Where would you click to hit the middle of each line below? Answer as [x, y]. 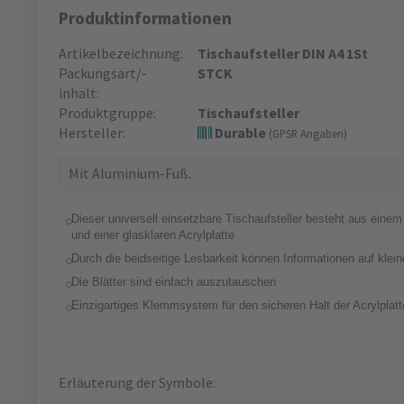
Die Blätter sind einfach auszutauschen [174, 281]
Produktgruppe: [107, 112]
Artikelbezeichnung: [121, 53]
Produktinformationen [145, 18]
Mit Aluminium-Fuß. [130, 173]
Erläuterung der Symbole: [137, 382]
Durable [240, 132]
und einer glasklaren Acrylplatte [153, 234]
